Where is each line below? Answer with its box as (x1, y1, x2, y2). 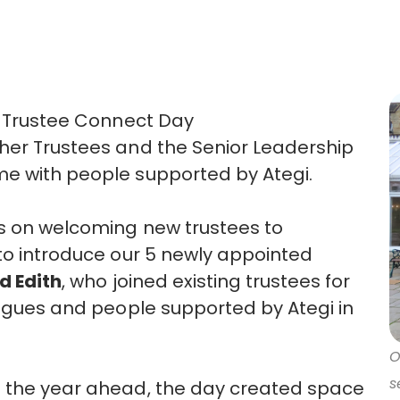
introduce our (19, 241, 140, 267)
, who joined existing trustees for (62, 268, 350, 294)
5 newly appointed (139, 241, 312, 267)
